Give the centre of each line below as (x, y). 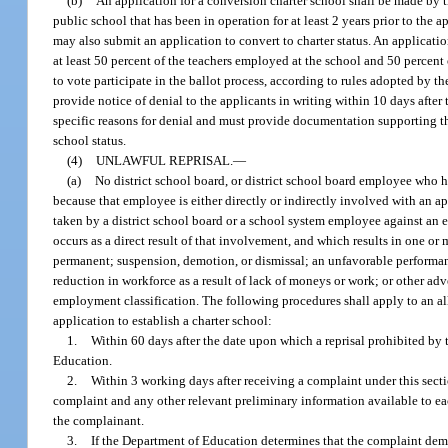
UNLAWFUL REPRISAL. (165, 160)
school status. (90, 140)
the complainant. (99, 420)
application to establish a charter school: (163, 320)
